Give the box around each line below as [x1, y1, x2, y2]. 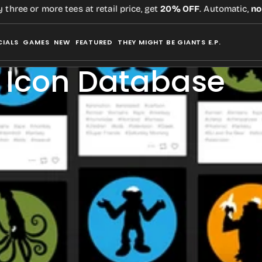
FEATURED [75, 37, 113, 47]
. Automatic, [177, 4, 229, 14]
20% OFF [138, 4, 178, 14]
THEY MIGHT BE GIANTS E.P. [118, 37, 221, 47]
